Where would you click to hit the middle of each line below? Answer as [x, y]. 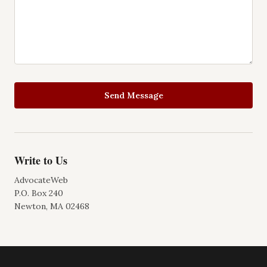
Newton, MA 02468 [52, 206]
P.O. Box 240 [39, 193]
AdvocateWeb [41, 180]
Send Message [133, 95]
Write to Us [41, 160]
